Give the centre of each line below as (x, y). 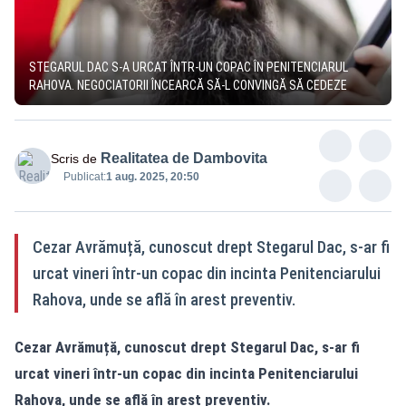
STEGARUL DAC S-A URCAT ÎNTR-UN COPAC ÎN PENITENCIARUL (188, 67)
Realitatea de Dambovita (184, 158)
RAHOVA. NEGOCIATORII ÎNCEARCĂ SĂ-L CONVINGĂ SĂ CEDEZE (188, 85)
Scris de (74, 158)
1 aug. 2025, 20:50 (153, 176)
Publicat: (85, 176)
